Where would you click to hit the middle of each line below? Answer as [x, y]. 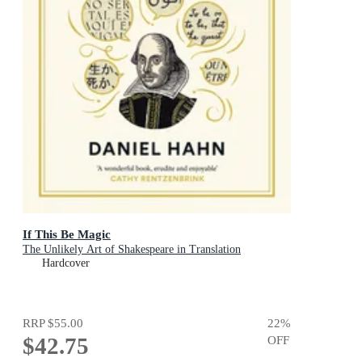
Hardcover [66, 263]
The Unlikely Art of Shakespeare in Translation [132, 250]
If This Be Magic [67, 234]
